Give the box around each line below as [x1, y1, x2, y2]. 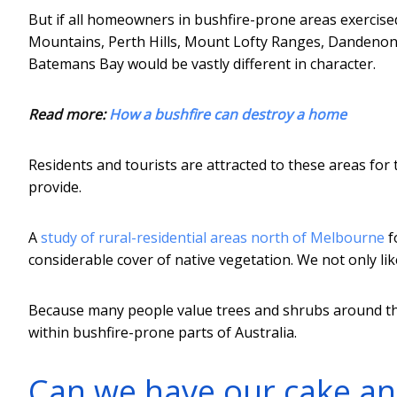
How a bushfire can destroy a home [109, 104, 346, 124]
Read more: [28, 104, 109, 124]
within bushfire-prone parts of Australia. [28, 322, 297, 342]
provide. [28, 176, 82, 197]
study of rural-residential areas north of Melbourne [41, 227, 385, 247]
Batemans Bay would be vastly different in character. [28, 53, 376, 74]
